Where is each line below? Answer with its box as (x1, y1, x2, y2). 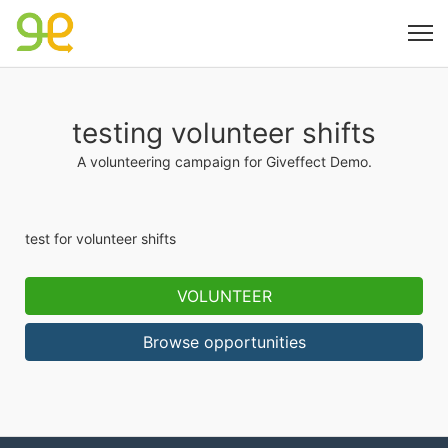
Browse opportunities (142, 332, 306, 352)
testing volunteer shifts (72, 116, 376, 150)
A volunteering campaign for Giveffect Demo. (76, 153, 372, 170)
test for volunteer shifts (25, 230, 176, 247)
